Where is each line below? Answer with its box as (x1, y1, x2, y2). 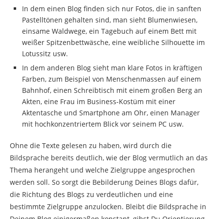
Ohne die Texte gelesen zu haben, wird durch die (10, 141, 172, 151)
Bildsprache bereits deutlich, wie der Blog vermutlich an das (10, 153, 208, 163)
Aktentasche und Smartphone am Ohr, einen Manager (22, 108, 200, 118)
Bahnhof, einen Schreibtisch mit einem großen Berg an (22, 86, 202, 95)
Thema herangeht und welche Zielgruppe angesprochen (10, 165, 195, 175)
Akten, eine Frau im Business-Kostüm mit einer (22, 97, 175, 107)
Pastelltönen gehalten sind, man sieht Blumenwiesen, (22, 15, 197, 25)
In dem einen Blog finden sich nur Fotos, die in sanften (22, 4, 201, 14)
